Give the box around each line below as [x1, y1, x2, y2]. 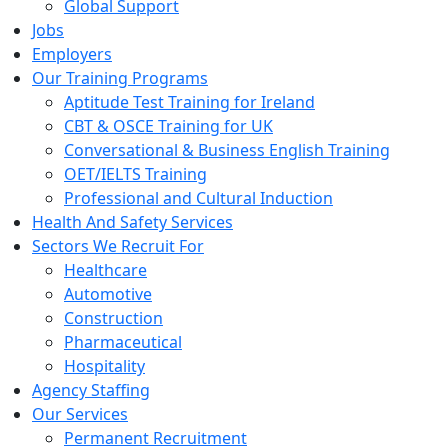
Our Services [32, 403, 128, 425]
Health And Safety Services [32, 211, 233, 233]
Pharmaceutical [64, 331, 182, 353]
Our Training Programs [32, 67, 208, 89]
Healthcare [64, 259, 147, 281]
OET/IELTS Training [64, 163, 207, 185]
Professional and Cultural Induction [64, 187, 333, 209]
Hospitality [64, 355, 145, 377]
